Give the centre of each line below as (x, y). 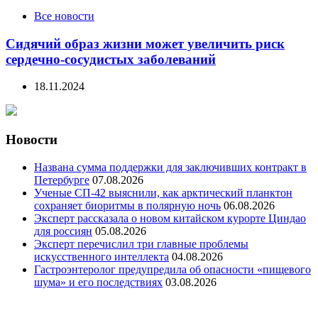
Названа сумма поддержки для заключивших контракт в (170, 167)
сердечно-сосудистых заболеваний (111, 59)
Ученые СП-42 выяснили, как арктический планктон (163, 192)
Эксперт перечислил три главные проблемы (141, 243)
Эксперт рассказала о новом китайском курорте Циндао (170, 218)
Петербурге (62, 180)
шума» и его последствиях (98, 282)
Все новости (64, 16)
